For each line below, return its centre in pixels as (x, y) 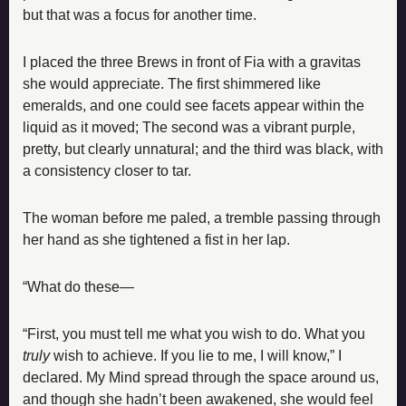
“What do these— (78, 286)
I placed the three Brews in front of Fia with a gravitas (192, 62)
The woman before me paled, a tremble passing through (202, 217)
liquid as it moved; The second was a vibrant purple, (189, 127)
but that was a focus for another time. (140, 14)
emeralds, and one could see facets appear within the (193, 105)
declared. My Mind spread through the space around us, (201, 377)
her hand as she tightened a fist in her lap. (156, 239)
